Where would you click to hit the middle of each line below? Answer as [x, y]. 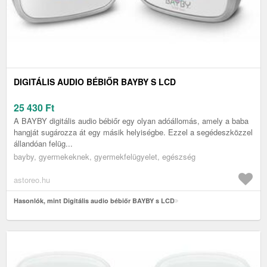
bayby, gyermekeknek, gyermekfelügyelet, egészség [105, 157]
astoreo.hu [32, 180]
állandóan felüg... [43, 144]
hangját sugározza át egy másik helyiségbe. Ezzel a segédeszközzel [133, 132]
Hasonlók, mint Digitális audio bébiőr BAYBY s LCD [94, 201]
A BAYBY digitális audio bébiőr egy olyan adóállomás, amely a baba [131, 121]
